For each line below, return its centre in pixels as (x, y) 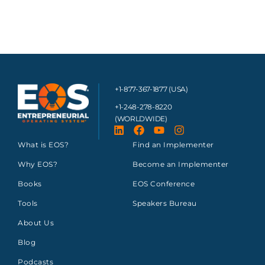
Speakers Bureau (165, 203)
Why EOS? (38, 164)
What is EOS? (43, 144)
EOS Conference (164, 183)
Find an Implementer (173, 144)
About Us (36, 222)
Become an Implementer (181, 164)
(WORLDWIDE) (141, 118)
